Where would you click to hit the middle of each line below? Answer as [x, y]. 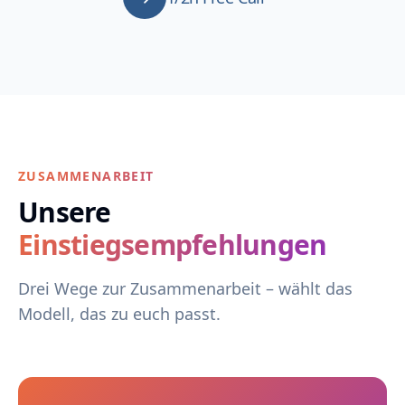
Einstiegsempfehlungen [173, 245]
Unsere [65, 212]
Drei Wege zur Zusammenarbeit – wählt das [185, 288]
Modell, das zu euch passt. [119, 314]
